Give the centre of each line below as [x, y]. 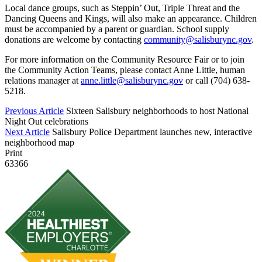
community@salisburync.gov [198, 39]
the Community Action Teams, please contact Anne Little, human [125, 70]
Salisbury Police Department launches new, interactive [152, 132]
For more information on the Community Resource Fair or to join [125, 59]
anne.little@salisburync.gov [132, 80]
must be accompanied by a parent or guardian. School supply [117, 29]
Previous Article [34, 111]
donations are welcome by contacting [74, 39]
